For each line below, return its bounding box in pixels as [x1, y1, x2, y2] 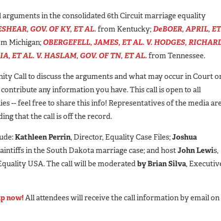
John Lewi [178, 145, 214, 155]
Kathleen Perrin [15, 132, 71, 142]
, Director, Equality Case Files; [71, 132, 172, 142]
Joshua [172, 132, 197, 142]
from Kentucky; [96, 24, 153, 34]
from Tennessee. [147, 50, 205, 61]
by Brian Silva [137, 158, 186, 169]
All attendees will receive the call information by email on [24, 192, 220, 203]
